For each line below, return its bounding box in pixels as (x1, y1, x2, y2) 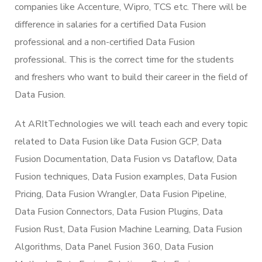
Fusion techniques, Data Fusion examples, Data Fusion (15, 170, 237, 183)
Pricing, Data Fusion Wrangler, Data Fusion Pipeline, (15, 187, 226, 201)
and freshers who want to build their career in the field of (15, 70, 247, 84)
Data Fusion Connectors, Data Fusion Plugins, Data (15, 205, 223, 218)
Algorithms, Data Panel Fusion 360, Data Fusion (15, 240, 213, 253)
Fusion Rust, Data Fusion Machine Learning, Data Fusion (15, 222, 242, 236)
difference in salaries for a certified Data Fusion (15, 18, 206, 31)
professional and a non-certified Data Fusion (15, 35, 195, 49)
